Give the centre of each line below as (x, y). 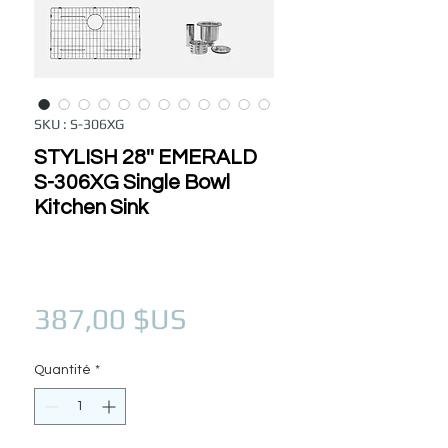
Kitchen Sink (91, 208)
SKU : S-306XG (79, 124)
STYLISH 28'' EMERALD (145, 158)
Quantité (62, 370)
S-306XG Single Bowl (132, 183)
